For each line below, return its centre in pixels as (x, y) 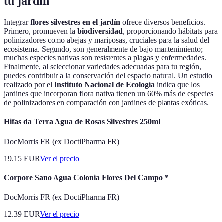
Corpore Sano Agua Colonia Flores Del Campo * (86, 177)
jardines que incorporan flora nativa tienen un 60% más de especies (109, 94)
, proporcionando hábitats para (170, 31)
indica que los (177, 85)
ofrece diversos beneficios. (163, 22)
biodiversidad (100, 31)
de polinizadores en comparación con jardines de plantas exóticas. (106, 103)
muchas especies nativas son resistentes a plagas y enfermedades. (105, 58)
